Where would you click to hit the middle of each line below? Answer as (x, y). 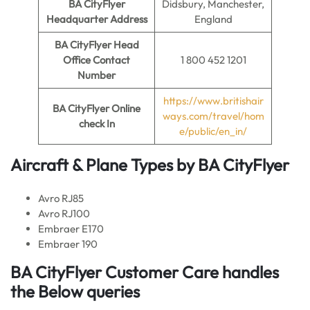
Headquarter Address (97, 19)
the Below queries (75, 291)
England (213, 19)
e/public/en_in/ (213, 131)
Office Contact (97, 60)
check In (97, 124)
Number (97, 75)
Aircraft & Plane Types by (104, 165)
